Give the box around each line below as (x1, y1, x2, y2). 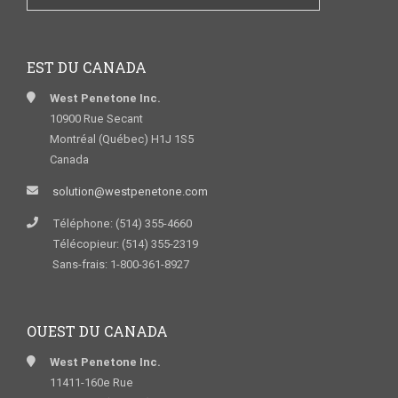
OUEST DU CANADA (27, 322, 168, 341)
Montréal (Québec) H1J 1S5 (50, 132, 194, 147)
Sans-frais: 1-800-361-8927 (52, 258, 189, 272)
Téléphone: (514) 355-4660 (52, 217, 192, 231)
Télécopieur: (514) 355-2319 (52, 237, 198, 251)
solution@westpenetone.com (52, 185, 208, 199)
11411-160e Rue (50, 376, 133, 390)
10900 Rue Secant (50, 112, 143, 126)
